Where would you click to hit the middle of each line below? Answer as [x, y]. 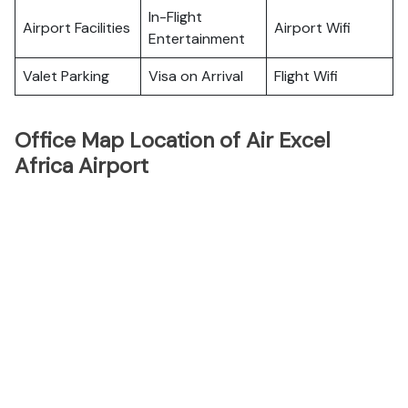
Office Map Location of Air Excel [173, 140]
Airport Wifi [312, 28]
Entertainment [197, 39]
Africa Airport [82, 166]
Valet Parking [66, 76]
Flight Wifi [306, 76]
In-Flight [175, 17]
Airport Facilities [76, 28]
